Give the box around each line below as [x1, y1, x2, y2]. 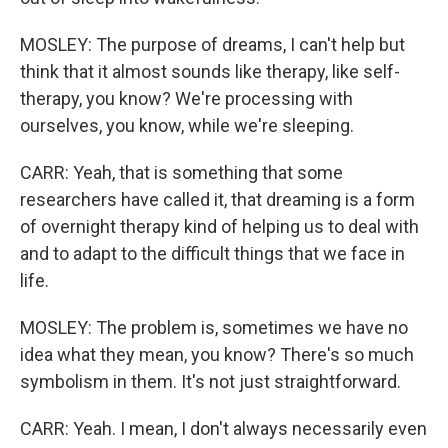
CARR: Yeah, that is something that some [20, 162, 343, 183]
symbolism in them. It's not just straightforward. [20, 371, 401, 392]
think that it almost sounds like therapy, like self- [20, 61, 400, 82]
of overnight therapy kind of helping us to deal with [20, 216, 419, 237]
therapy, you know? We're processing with [20, 88, 353, 109]
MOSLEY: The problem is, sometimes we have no [20, 317, 408, 338]
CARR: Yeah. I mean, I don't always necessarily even [20, 418, 427, 439]
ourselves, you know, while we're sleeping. [20, 115, 354, 136]
